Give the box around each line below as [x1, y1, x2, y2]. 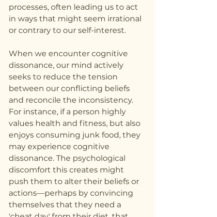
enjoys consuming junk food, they [9, 130, 142, 140]
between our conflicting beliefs [9, 84, 132, 93]
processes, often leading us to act [9, 2, 140, 12]
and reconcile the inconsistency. [9, 95, 135, 105]
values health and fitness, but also [9, 119, 142, 128]
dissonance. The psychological [9, 154, 127, 163]
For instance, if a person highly [9, 107, 128, 117]
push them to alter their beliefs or [9, 177, 141, 186]
